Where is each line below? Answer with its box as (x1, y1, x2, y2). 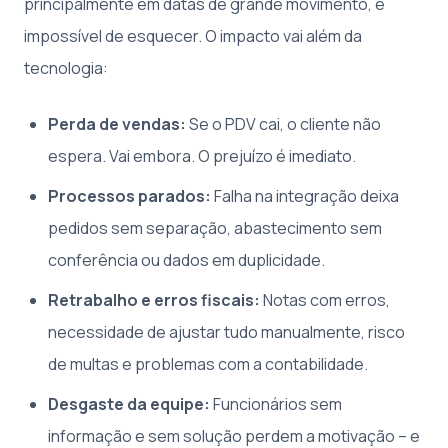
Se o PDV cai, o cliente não (186, 112, 381, 135)
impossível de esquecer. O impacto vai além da (24, 24, 362, 47)
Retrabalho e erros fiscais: (48, 288, 260, 311)
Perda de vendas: (48, 112, 186, 135)
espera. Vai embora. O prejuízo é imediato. (48, 144, 356, 167)
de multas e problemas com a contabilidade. (48, 352, 368, 375)
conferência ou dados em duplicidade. (48, 248, 325, 271)
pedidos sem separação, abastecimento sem (48, 216, 382, 239)
